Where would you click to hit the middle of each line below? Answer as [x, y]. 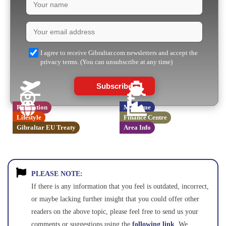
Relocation [32, 107]
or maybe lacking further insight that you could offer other [115, 199]
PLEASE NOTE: [57, 174]
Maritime [137, 107]
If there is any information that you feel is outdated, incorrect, [120, 186]
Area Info [137, 127]
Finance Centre [145, 117]
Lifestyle [29, 117]
